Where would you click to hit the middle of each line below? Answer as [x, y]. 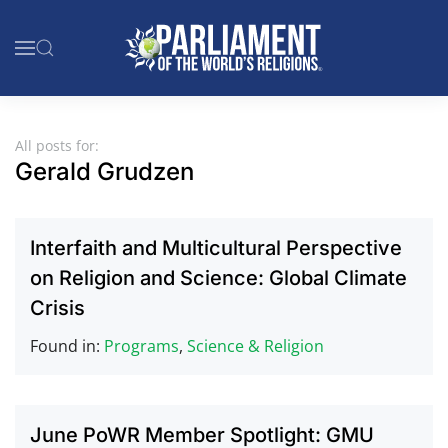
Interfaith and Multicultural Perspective [216, 248]
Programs [141, 346]
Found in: [67, 346]
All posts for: [57, 145]
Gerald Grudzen [104, 171]
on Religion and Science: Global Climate [218, 278]
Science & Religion [255, 346]
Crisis [57, 308]
